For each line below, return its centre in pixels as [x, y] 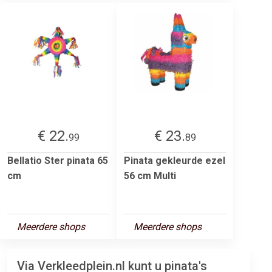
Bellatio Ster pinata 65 [58, 160]
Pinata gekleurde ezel [175, 160]
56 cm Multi [150, 175]
